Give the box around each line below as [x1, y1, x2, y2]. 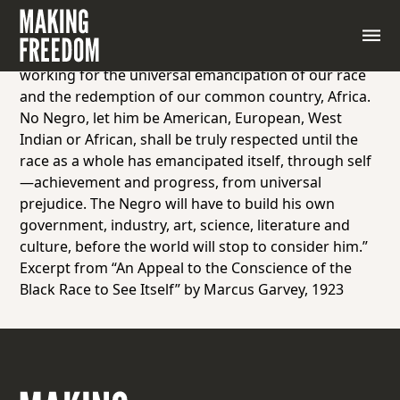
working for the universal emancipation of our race [20, 65, 367, 85]
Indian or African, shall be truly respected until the [20, 129, 359, 149]
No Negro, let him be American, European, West [20, 108, 343, 128]
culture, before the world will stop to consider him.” [20, 237, 369, 256]
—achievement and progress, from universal [20, 172, 322, 192]
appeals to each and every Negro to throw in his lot [20, 22, 366, 42]
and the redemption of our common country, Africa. [20, 87, 375, 106]
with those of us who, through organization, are [20, 44, 346, 63]
